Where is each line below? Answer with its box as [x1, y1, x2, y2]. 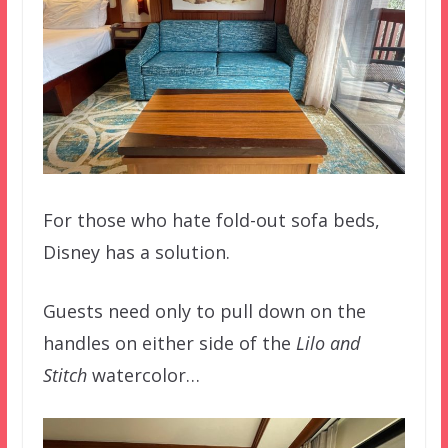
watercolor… [86, 362, 200, 387]
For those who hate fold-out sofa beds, [42, 207, 380, 232]
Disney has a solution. [42, 239, 230, 264]
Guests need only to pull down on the [42, 298, 366, 323]
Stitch [42, 362, 87, 387]
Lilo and [295, 330, 360, 355]
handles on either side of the [42, 330, 296, 355]
